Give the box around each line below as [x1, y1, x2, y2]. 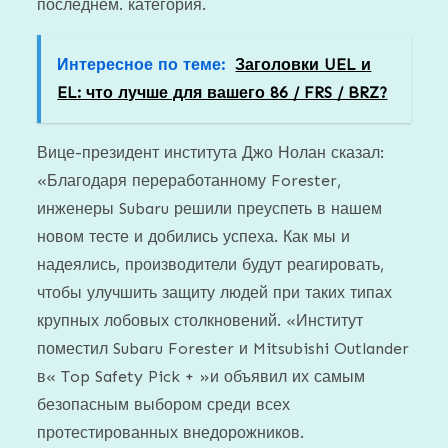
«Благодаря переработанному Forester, [37, 170, 342, 190]
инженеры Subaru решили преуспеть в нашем [37, 198, 383, 218]
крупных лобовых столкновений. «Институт [37, 310, 364, 330]
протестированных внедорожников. [37, 422, 305, 442]
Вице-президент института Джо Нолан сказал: [37, 142, 385, 162]
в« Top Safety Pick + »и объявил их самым [37, 366, 366, 386]
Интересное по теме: [57, 54, 226, 74]
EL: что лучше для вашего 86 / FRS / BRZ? [57, 82, 388, 102]
